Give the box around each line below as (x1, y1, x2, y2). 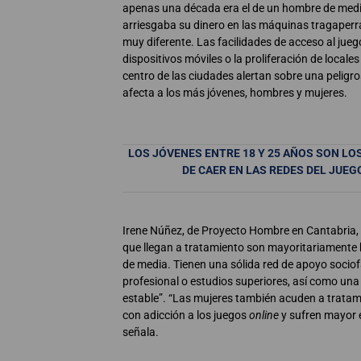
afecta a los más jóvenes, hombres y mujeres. (122, 86, 347, 100)
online (249, 309, 279, 322)
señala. (122, 326, 159, 339)
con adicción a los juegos (122, 309, 249, 322)
